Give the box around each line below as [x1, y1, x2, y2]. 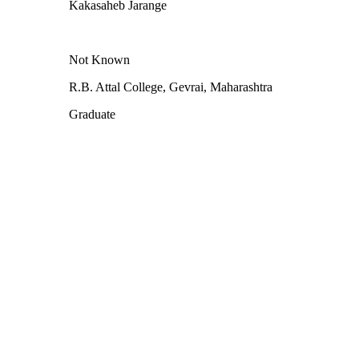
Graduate [69, 107, 115, 121]
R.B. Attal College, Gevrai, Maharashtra [69, 79, 272, 94]
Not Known [69, 52, 130, 67]
